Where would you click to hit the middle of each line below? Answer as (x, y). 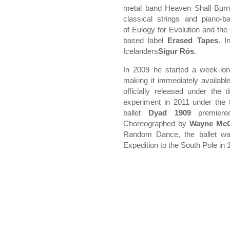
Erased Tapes (193, 40)
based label (146, 40)
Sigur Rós (176, 51)
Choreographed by (156, 123)
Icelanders (141, 51)
